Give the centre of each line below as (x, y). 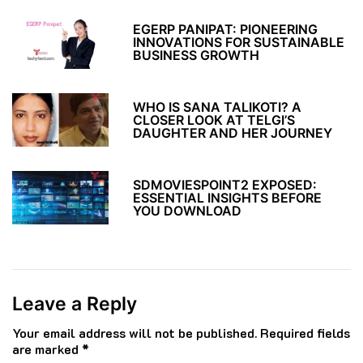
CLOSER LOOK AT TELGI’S (214, 120)
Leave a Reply (75, 303)
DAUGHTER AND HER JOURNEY (233, 132)
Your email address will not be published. (135, 332)
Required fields (305, 332)
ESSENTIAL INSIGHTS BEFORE (228, 197)
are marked (47, 348)
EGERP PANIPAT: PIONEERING (226, 29)
